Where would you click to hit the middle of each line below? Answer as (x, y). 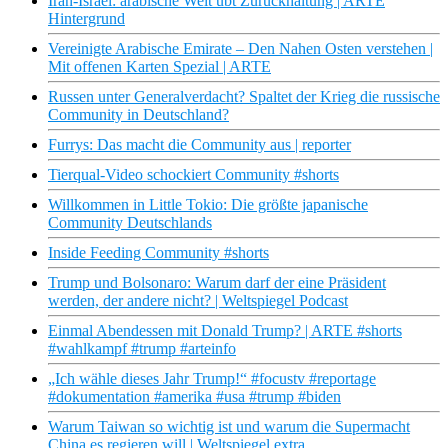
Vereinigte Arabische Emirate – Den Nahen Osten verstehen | (240, 49)
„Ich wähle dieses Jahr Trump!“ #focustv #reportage (212, 379)
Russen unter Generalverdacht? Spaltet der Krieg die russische (244, 97)
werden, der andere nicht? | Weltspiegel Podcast (198, 301)
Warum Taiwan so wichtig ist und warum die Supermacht (229, 427)
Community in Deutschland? (138, 115)
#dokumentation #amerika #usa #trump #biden (194, 397)
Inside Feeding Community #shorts (158, 253)
